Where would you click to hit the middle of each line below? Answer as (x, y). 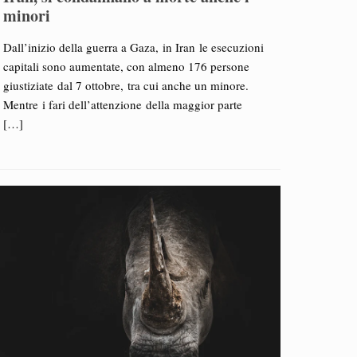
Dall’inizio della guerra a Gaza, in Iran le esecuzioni (133, 47)
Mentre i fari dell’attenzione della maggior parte (122, 104)
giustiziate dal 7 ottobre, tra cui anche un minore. (126, 85)
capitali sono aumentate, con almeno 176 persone (126, 66)
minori (26, 16)
